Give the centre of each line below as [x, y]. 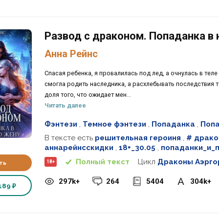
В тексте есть [69, 138]
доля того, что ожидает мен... [88, 94]
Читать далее [65, 105]
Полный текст [103, 162]
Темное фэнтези [114, 124]
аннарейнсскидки [79, 148]
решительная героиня [138, 138]
